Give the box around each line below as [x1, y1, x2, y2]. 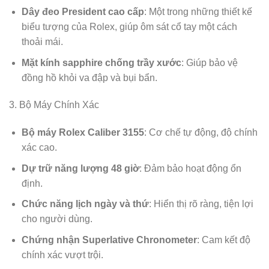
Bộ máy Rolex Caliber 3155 [21, 127, 144, 138]
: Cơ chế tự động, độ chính [144, 127, 258, 138]
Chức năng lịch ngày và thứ [21, 199, 149, 210]
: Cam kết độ [196, 235, 250, 246]
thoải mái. [21, 37, 63, 47]
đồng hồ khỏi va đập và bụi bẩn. [21, 72, 157, 83]
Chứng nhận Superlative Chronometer [21, 235, 197, 246]
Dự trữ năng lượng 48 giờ [21, 163, 139, 174]
